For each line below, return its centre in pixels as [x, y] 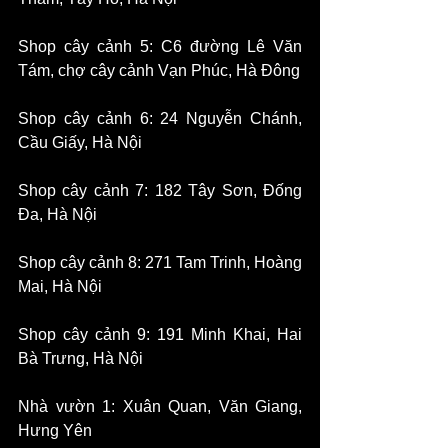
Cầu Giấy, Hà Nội [80, 143]
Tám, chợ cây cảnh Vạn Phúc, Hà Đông [159, 71]
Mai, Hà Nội [60, 287]
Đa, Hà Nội [57, 215]
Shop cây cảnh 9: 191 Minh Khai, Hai [160, 335]
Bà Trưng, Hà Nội [80, 359]
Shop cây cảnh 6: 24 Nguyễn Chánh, [160, 119]
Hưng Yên [55, 431]
